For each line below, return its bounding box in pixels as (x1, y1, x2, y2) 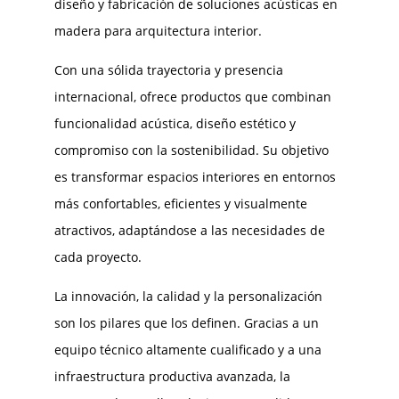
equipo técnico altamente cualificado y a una (53, 340, 322, 358)
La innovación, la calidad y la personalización (53, 287, 322, 305)
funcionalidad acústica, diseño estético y (53, 114, 296, 132)
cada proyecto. (53, 248, 142, 265)
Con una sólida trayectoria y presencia (53, 61, 283, 78)
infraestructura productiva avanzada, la (53, 367, 290, 385)
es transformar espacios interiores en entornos (53, 167, 336, 185)
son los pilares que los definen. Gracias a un (53, 313, 319, 331)
